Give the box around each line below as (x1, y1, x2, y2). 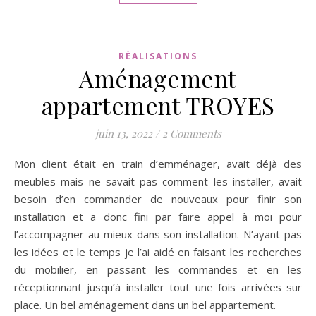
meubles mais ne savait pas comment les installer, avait (14, 174, 302, 188)
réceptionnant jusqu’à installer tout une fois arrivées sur (14, 279, 302, 294)
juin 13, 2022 (95, 126, 152, 140)
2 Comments (162, 126, 221, 140)
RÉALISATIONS (119, 49, 197, 62)
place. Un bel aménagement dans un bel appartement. (14, 297, 276, 312)
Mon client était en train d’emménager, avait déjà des (14, 156, 23, 171)
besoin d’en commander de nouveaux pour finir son (14, 191, 302, 206)
